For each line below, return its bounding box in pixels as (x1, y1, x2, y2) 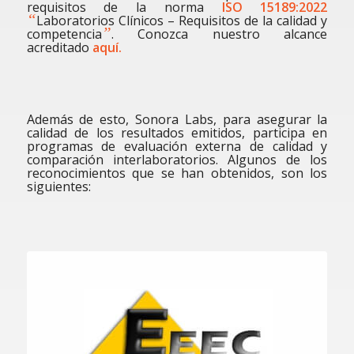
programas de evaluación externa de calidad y (26, 137, 328, 155)
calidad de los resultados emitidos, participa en (26, 123, 328, 141)
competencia (26, 25, 102, 43)
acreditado (26, 39, 92, 56)
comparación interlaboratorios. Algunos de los (26, 150, 328, 168)
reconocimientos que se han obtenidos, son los (26, 164, 328, 182)
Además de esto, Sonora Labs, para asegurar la (26, 110, 328, 128)
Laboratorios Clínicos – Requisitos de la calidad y (36, 12, 328, 29)
